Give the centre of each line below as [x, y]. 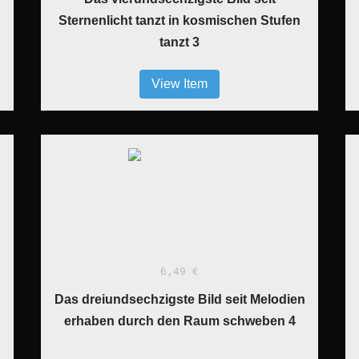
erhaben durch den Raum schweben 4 [179, 321]
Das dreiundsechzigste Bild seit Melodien [179, 299]
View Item [179, 84]
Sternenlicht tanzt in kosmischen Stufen [179, 20]
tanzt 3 [179, 42]
